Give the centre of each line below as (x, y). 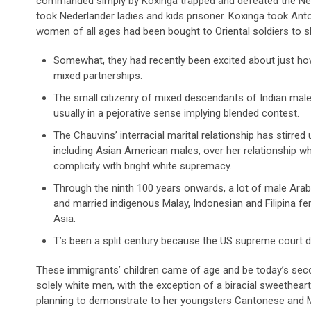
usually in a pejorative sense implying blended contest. (176, 114)
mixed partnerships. (98, 76)
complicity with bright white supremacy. (143, 166)
